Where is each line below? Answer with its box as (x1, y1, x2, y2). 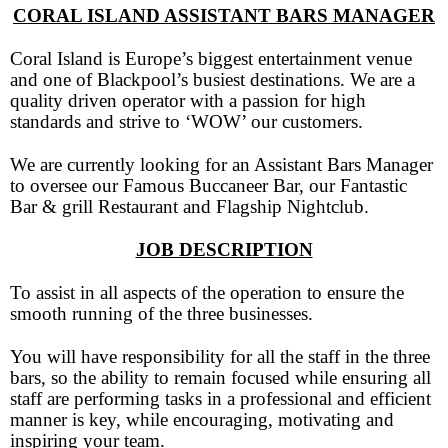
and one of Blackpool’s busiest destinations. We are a (10, 68, 415, 90)
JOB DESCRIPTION (135, 238, 313, 260)
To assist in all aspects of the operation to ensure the (10, 281, 404, 303)
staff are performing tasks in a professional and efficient (10, 387, 431, 409)
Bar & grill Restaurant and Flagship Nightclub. (10, 195, 369, 217)
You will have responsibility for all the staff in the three (10, 345, 430, 367)
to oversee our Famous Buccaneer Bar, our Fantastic (10, 174, 407, 196)
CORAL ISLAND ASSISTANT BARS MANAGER (13, 4, 435, 26)
